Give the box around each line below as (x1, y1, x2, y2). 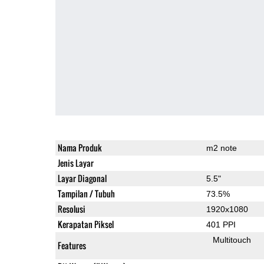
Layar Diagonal (57, 171, 107, 184)
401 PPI (206, 219, 236, 229)
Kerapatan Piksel (57, 217, 114, 230)
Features (57, 239, 86, 252)
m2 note (206, 143, 237, 153)
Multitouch (213, 235, 252, 245)
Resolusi (57, 202, 85, 215)
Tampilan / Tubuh (57, 187, 115, 200)
